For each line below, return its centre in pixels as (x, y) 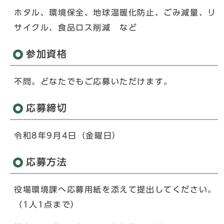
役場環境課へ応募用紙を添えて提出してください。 (115, 189)
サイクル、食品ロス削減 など (76, 27)
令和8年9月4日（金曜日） (67, 135)
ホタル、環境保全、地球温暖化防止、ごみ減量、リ (115, 12)
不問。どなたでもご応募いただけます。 (93, 81)
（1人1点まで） (47, 204)
